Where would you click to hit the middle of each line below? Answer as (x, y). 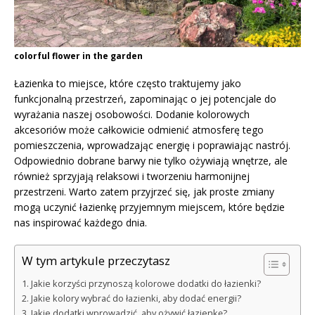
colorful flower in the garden (78, 56)
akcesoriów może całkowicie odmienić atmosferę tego (139, 129)
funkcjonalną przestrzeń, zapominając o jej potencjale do (145, 98)
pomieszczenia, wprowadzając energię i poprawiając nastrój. (152, 145)
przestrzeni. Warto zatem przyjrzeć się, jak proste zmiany (144, 191)
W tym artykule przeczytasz (96, 260)
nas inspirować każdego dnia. (81, 222)
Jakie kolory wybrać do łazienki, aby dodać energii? (136, 298)
